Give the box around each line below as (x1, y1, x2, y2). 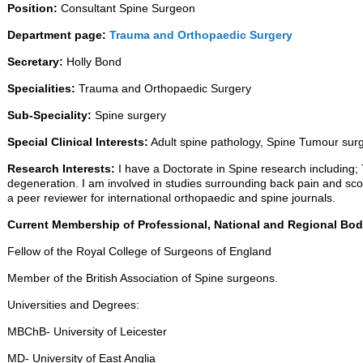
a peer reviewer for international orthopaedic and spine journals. (7, 191, 335, 205)
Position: (7, 2, 58, 15)
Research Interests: (7, 162, 115, 176)
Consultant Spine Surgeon (58, 2, 195, 15)
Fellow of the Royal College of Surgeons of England (7, 245, 271, 258)
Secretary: (7, 55, 63, 69)
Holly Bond (63, 55, 122, 69)
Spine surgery (92, 109, 166, 122)
